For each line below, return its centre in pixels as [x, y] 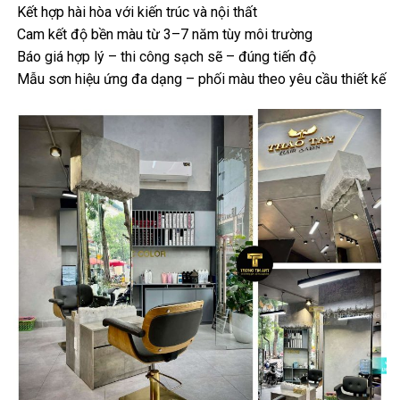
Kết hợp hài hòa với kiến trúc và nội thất [135, 12]
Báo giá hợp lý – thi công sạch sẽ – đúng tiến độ [165, 57]
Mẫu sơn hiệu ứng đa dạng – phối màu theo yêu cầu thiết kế [200, 79]
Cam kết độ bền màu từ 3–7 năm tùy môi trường [163, 35]
